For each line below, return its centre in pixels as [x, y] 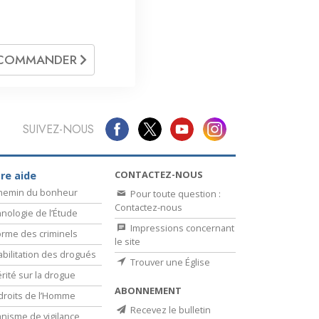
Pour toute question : [174, 193]
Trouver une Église [169, 262]
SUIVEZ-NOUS [58, 129]
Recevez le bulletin [169, 309]
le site [127, 241]
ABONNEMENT [148, 290]
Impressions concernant [181, 228]
